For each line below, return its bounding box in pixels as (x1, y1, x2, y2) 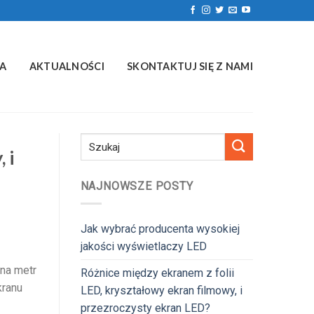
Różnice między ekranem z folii (80, 266, 234, 280)
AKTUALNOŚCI (29, 60, 104, 72)
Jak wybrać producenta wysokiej (80, 221, 240, 235)
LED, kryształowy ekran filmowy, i (80, 283, 243, 297)
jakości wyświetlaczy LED (80, 239, 207, 253)
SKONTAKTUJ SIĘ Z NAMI (126, 60, 253, 72)
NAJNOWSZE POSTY (80, 179, 193, 193)
